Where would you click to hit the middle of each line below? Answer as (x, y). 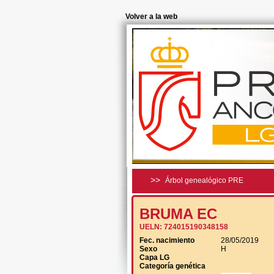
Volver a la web (151, 17)
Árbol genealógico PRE (204, 180)
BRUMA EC (178, 214)
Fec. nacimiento (167, 240)
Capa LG (154, 257)
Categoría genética (172, 266)
